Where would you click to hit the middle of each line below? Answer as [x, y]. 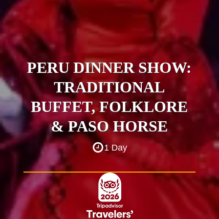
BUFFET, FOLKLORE [109, 106]
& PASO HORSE [109, 126]
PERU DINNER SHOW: [109, 67]
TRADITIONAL [109, 87]
